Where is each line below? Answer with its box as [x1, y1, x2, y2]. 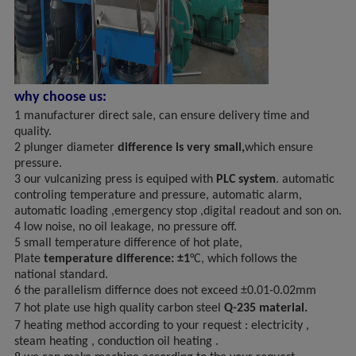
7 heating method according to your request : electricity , [14, 319, 309, 332]
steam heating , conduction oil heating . [14, 335, 219, 348]
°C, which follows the [189, 252, 297, 265]
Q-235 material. [220, 301, 308, 315]
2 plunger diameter [14, 141, 118, 154]
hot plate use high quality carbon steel [23, 301, 221, 315]
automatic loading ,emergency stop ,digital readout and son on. [14, 204, 342, 218]
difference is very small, [117, 141, 245, 154]
